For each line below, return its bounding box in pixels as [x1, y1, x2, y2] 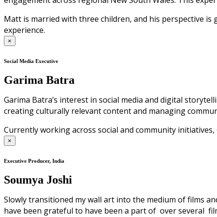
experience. [4, 25, 45, 36]
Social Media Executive [4, 58, 58, 64]
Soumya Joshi [4, 173, 72, 186]
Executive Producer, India [4, 158, 64, 164]
